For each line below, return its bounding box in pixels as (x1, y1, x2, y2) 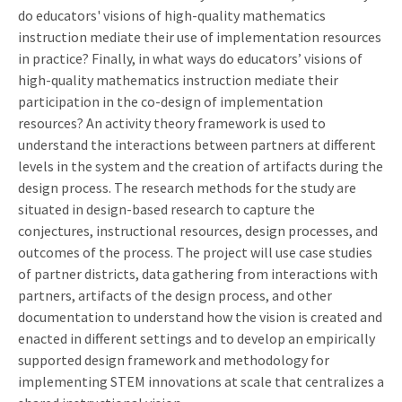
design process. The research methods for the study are (18, 178, 356, 197)
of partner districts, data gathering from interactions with (18, 264, 378, 283)
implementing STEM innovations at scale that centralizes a (18, 371, 384, 390)
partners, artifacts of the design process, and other (18, 285, 332, 304)
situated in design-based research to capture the (18, 199, 315, 218)
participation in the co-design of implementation (18, 92, 323, 110)
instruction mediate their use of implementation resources (18, 27, 381, 46)
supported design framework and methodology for (18, 350, 329, 369)
